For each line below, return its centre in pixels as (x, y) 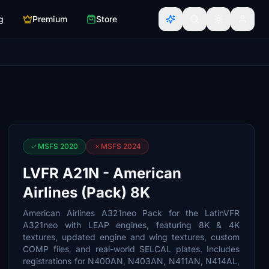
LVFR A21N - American (102, 173)
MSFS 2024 (121, 146)
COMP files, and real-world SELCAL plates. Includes (131, 249)
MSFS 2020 (58, 146)
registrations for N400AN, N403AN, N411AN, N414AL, (131, 261)
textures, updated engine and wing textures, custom (131, 237)
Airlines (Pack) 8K (87, 192)
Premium (50, 19)
